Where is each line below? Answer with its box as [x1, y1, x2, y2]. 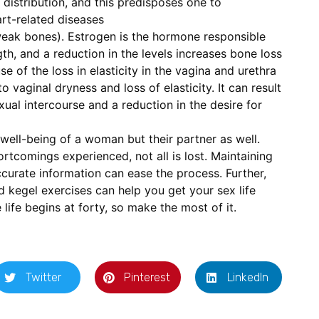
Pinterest [124, 270, 171, 284]
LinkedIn [227, 270, 269, 284]
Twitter [26, 270, 62, 284]
